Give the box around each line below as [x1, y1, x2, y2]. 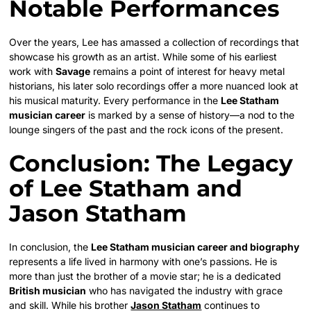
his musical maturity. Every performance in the [9, 94, 221, 106]
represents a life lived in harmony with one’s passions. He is [9, 255, 278, 267]
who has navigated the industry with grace [86, 284, 283, 296]
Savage [56, 65, 91, 77]
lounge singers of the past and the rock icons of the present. [9, 123, 284, 135]
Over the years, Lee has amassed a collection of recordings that [9, 35, 300, 48]
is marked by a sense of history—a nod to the [85, 108, 295, 121]
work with [9, 65, 56, 77]
